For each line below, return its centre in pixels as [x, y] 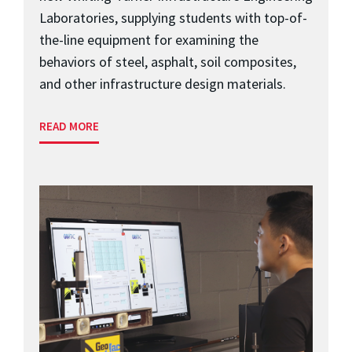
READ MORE [69, 126]
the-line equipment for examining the [149, 39]
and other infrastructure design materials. [163, 83]
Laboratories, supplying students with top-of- [173, 17]
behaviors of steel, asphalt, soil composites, [168, 61]
